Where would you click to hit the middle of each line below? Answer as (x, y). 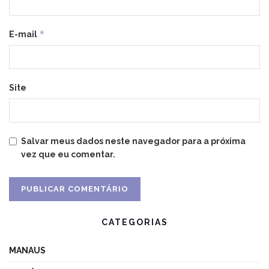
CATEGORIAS (134, 222)
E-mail (24, 34)
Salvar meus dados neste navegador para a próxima (133, 141)
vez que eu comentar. (68, 154)
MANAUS (27, 250)
